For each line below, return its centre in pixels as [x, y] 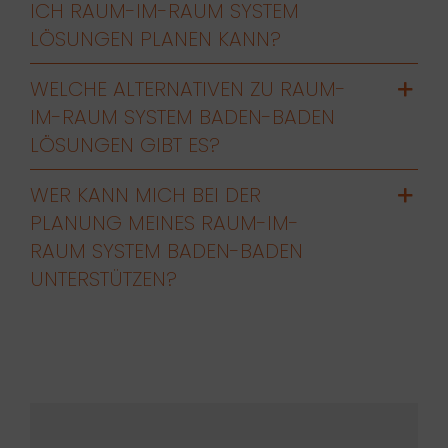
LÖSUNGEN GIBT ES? [124, 144]
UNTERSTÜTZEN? [103, 278]
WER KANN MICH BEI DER [145, 194]
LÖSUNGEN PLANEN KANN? [155, 38]
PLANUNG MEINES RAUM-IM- [164, 222]
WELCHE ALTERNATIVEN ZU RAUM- [187, 88]
